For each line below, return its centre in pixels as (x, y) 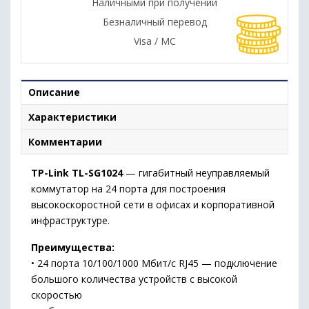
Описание (54, 92)
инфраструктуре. (70, 220)
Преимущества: (73, 247)
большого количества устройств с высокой (134, 279)
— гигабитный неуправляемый (196, 173)
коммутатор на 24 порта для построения (128, 189)
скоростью (57, 295)
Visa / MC (154, 41)
